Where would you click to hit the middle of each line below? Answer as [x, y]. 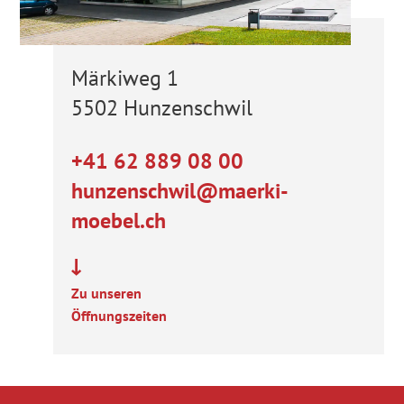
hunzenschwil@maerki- [179, 191]
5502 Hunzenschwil [161, 108]
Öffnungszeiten [119, 316]
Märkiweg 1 [124, 78]
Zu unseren [106, 294]
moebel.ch [118, 221]
